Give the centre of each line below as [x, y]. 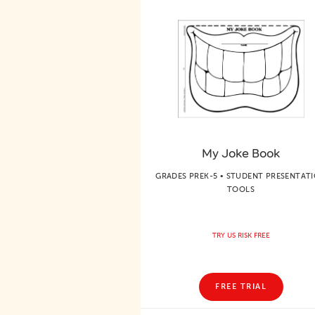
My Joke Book [241, 153]
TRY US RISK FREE [241, 235]
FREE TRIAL [241, 287]
